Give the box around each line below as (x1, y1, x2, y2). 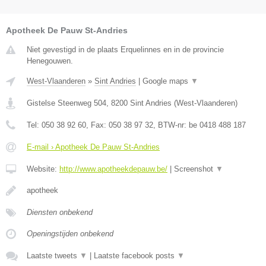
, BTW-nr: (153, 120, 189, 129)
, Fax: (86, 120, 109, 129)
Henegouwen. (27, 56, 73, 65)
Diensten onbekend (27, 207, 93, 217)
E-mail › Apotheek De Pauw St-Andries (27, 142, 160, 151)
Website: (27, 164, 59, 173)
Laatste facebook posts (94, 251, 177, 260)
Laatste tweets (27, 251, 80, 260)
